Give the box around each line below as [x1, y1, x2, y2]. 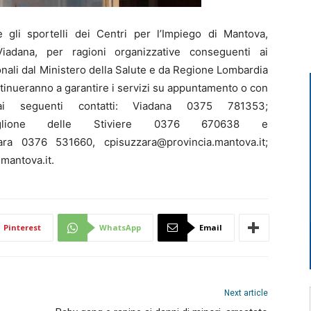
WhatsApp [99, 222, 141, 233]
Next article [224, 288, 268, 298]
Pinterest [3, 222, 41, 233]
